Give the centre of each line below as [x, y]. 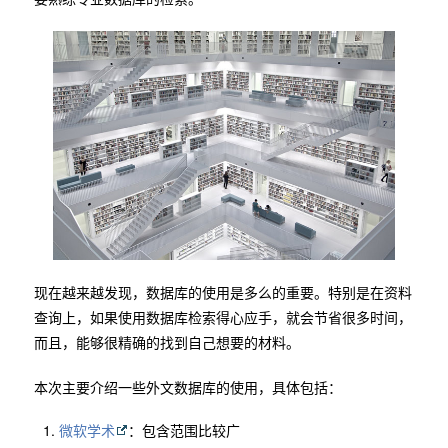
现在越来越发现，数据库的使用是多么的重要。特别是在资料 [222, 291]
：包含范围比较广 [183, 429]
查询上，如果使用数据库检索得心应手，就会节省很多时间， [222, 316]
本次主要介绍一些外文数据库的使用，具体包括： [187, 386]
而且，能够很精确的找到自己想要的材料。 [166, 341]
